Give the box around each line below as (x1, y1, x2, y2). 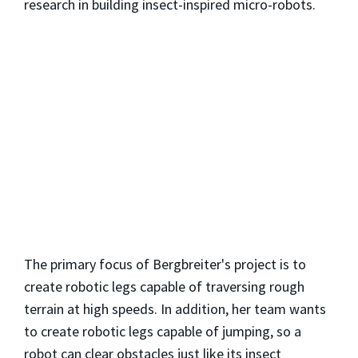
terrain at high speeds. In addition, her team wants (24, 300, 326, 319)
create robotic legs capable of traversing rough (24, 277, 304, 296)
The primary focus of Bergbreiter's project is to (24, 255, 306, 274)
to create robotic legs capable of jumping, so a (24, 322, 301, 341)
